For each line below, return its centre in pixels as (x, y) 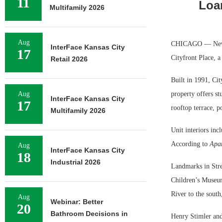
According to (190, 144)
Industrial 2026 (76, 162)
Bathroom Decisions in (89, 214)
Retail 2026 (69, 59)
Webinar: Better (77, 202)
